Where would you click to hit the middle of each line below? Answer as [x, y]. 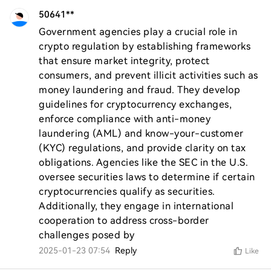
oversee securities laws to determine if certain [147, 177]
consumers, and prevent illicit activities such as [149, 75]
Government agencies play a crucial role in [138, 32]
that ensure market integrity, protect [124, 61]
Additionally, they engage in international [136, 206]
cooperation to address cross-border [124, 220]
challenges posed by [87, 235]
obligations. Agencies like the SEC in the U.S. [143, 162]
